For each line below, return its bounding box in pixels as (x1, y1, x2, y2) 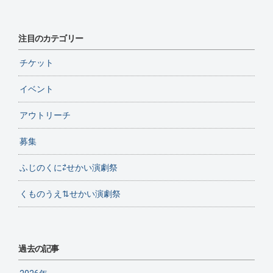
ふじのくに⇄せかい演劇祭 (19, 163, 118, 172)
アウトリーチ (19, 110, 71, 120)
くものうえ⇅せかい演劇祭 (19, 189, 121, 199)
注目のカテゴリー (18, 34, 83, 43)
